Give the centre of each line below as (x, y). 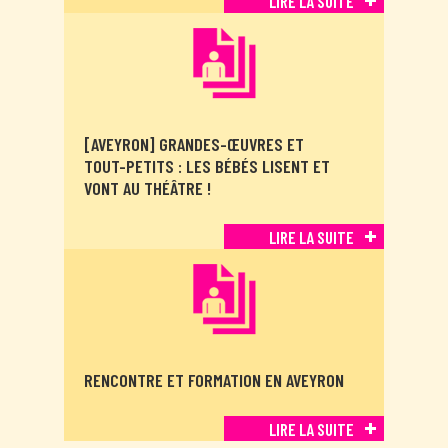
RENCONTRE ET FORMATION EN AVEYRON (214, 380)
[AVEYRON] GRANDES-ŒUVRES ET (194, 144)
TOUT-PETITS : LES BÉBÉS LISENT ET (207, 166)
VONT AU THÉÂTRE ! (147, 188)
